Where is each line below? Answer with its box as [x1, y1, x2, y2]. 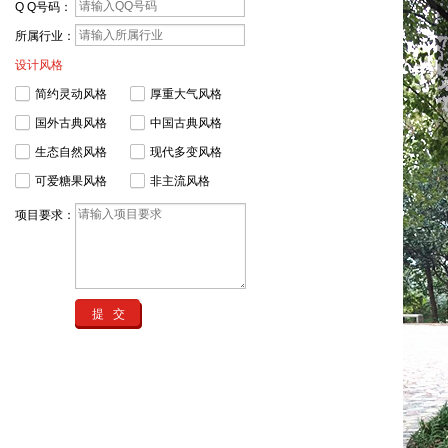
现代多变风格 [150, 145, 222, 159]
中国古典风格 [150, 116, 222, 130]
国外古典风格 [35, 116, 107, 130]
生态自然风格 [35, 145, 107, 159]
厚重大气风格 [150, 87, 222, 101]
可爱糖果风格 [35, 174, 107, 188]
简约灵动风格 [35, 87, 107, 101]
